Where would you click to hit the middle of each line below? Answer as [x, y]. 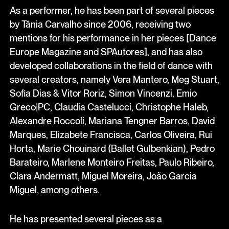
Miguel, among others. [54, 189]
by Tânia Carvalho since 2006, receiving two [100, 24]
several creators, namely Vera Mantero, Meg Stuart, [114, 79]
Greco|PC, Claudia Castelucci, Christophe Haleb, [109, 107]
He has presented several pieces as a [86, 219]
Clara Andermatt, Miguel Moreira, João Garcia [103, 176]
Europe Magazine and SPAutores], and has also [106, 51]
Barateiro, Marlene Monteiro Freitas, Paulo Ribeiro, [112, 162]
